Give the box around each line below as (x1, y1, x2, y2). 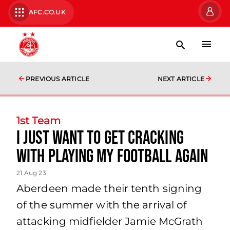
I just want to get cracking (16, 127, 184, 149)
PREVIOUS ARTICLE (26, 75, 90, 83)
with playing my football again (16, 146, 208, 168)
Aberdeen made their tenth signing (16, 182, 202, 195)
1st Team (16, 114, 61, 127)
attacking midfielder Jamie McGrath (16, 215, 203, 227)
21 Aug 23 (16, 169, 46, 177)
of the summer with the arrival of (16, 199, 187, 211)
